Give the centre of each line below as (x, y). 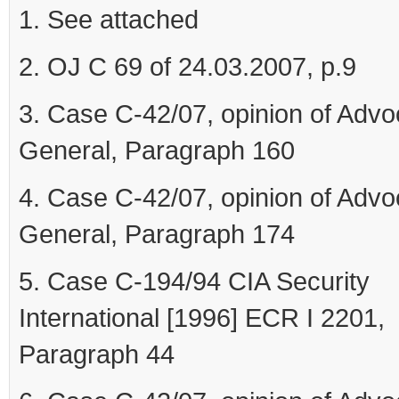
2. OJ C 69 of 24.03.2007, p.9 (187, 67)
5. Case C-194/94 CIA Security (194, 281)
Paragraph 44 (97, 354)
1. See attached (109, 20)
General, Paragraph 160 (157, 151)
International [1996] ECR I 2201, (202, 318)
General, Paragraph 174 (157, 234)
